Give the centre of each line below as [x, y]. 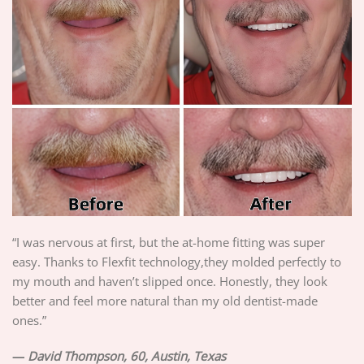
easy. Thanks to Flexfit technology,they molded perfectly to [177, 261]
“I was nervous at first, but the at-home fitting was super [169, 242]
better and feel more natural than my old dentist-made [165, 300]
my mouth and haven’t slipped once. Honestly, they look [170, 281]
